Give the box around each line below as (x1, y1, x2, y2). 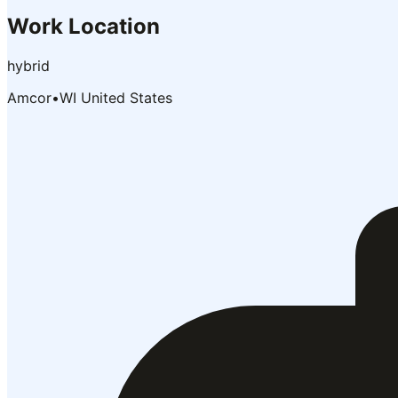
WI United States (60, 88, 172, 107)
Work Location (7, 12, 160, 39)
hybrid (7, 56, 50, 75)
